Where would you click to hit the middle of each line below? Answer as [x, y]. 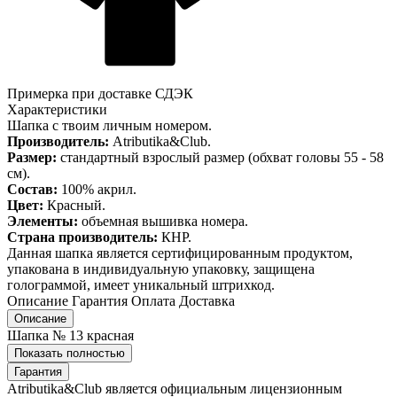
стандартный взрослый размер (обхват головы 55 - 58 [220, 157]
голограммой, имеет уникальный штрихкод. [141, 284]
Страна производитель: [82, 237]
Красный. [76, 205]
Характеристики [57, 109]
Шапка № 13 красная [70, 335]
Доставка [207, 300]
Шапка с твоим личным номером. [109, 125]
